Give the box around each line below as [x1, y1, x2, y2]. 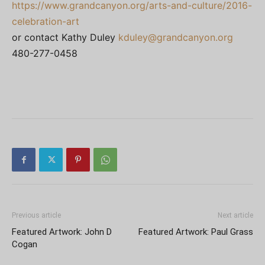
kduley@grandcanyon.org [118, 31, 233, 43]
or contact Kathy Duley [12, 31, 118, 43]
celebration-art [12, 15, 79, 27]
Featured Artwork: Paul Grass [138, 227, 253, 237]
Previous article [12, 211, 61, 219]
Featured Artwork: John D [12, 227, 112, 237]
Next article [218, 211, 253, 219]
